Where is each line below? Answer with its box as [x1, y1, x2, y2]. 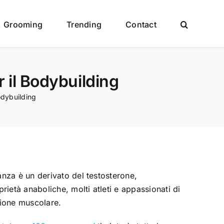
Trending [66, 19, 102, 29]
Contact [125, 19, 156, 29]
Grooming [3, 19, 43, 29]
